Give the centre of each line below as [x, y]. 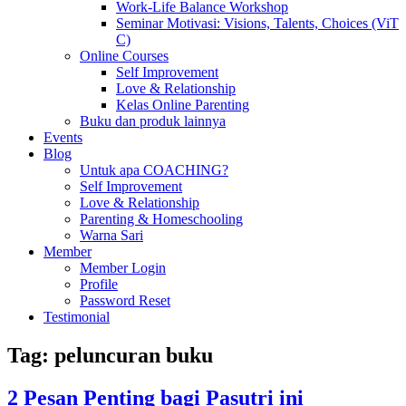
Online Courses [124, 55]
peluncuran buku [134, 355]
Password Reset [125, 300]
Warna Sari [111, 235]
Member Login [123, 267]
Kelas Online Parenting [183, 104]
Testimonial [77, 316]
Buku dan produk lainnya [153, 121]
